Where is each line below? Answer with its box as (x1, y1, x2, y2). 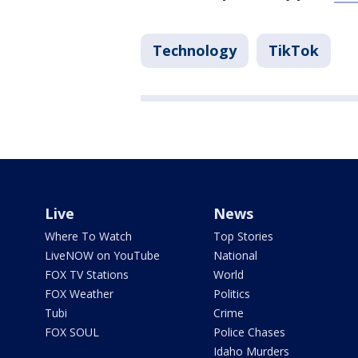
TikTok (268, 41, 319, 61)
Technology (153, 41, 237, 61)
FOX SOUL (45, 324, 99, 340)
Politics (213, 286, 250, 302)
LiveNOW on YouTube (45, 248, 160, 264)
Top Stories (213, 229, 273, 245)
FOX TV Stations (45, 267, 129, 283)
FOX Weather (45, 286, 113, 302)
